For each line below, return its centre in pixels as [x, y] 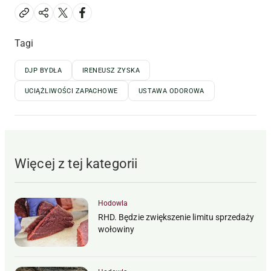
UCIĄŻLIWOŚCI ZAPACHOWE [71, 91]
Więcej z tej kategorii [76, 164]
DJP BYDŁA [43, 71]
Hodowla [113, 204]
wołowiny [116, 230]
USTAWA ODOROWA [171, 91]
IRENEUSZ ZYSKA [111, 71]
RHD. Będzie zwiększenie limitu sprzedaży [176, 217]
